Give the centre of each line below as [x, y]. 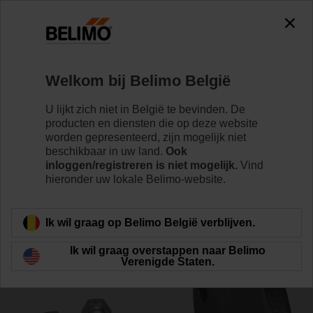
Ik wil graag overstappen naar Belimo [168, 250]
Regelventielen [97, 56]
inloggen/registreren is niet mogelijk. [141, 165]
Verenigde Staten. [168, 261]
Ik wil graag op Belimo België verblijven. [150, 222]
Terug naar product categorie [102, 185]
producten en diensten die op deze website [152, 123]
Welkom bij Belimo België [138, 80]
